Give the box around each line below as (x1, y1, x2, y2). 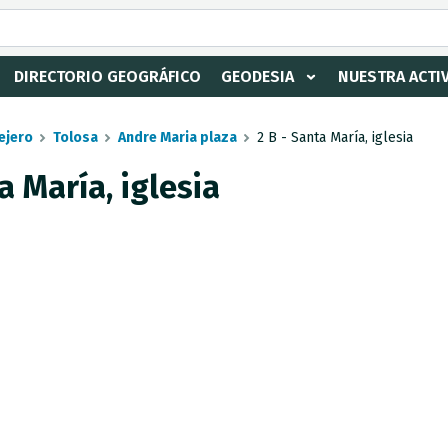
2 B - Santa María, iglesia (257, 129, 413, 146)
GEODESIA (221, 67, 294, 86)
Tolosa (53, 129, 98, 146)
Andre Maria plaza (118, 129, 237, 146)
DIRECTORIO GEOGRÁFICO (14, 67, 201, 86)
